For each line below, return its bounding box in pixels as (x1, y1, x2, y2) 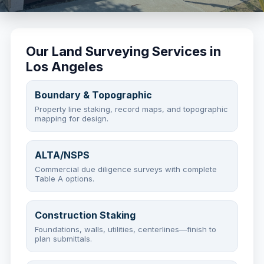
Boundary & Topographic (35, 89, 152, 101)
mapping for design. (35, 114, 108, 123)
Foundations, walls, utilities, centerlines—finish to (35, 225, 216, 234)
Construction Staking (35, 209, 136, 221)
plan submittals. (35, 234, 92, 243)
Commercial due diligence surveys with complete (35, 164, 217, 174)
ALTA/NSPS (35, 149, 90, 161)
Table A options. (35, 174, 94, 183)
